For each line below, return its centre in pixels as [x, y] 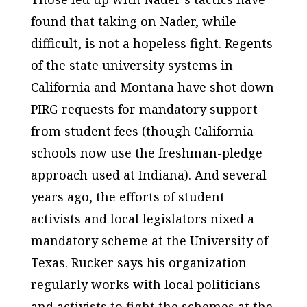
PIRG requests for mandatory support [144, 109]
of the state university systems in [132, 65]
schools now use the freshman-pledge [146, 153]
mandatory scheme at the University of [149, 241]
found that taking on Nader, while [133, 21]
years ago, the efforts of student [127, 197]
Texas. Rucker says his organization [138, 262]
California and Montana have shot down [152, 87]
